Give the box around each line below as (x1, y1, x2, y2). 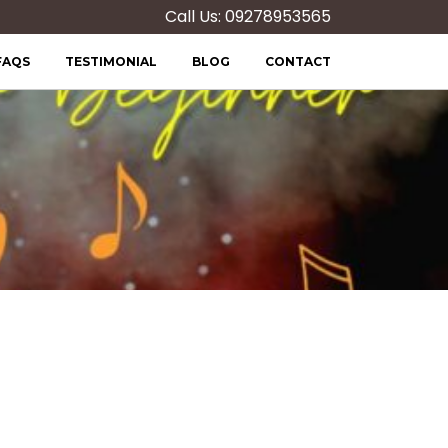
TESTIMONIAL (65, 54, 157, 69)
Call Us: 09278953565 (165, 5, 331, 28)
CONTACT (265, 54, 331, 69)
